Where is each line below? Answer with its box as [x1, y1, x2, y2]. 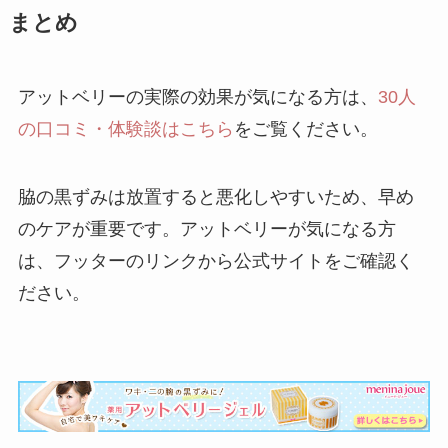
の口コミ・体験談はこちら [17, 119, 234, 140]
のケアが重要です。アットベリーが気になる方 [17, 219, 396, 240]
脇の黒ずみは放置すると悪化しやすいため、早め [17, 187, 414, 208]
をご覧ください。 [233, 119, 378, 140]
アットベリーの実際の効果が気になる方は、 [17, 87, 378, 108]
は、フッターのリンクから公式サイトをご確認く [17, 251, 414, 272]
